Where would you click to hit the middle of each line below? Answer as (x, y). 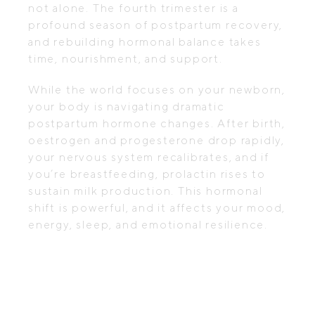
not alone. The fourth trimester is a (134, 8)
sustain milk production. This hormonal (146, 191)
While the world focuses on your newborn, (157, 90)
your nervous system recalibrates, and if (149, 157)
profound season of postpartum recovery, (156, 25)
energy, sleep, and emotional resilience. (148, 225)
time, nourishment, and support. (126, 59)
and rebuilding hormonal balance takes (145, 42)
